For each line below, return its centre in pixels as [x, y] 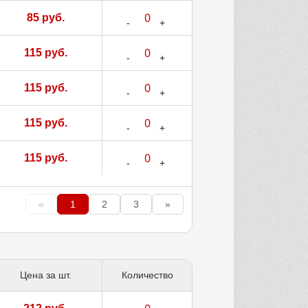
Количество [147, 275]
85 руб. [45, 18]
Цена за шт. [45, 275]
